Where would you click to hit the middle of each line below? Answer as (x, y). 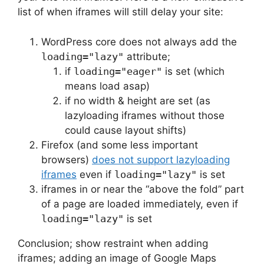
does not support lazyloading (161, 159)
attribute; (147, 56)
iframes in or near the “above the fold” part (143, 189)
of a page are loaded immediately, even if (140, 204)
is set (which (193, 71)
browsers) (67, 159)
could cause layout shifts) (126, 130)
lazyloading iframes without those (145, 115)
